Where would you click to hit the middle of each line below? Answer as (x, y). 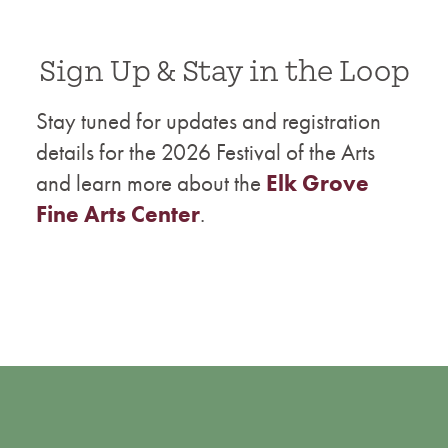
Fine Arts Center (118, 213)
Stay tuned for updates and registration (208, 120)
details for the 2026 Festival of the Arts (205, 151)
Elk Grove (317, 182)
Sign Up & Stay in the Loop (224, 71)
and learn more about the (151, 182)
